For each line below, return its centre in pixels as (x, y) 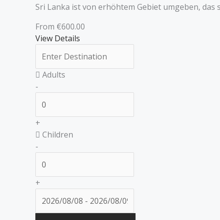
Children (57, 135)
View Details (58, 38)
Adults (53, 75)
